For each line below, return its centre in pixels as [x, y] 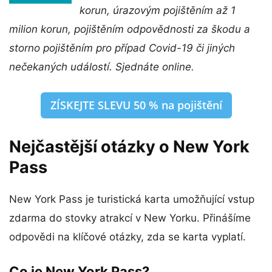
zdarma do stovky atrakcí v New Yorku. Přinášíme [130, 218]
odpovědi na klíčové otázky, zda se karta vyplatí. [127, 237]
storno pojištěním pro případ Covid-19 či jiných [122, 48]
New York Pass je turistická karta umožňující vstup [132, 199]
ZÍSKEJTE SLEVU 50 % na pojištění [136, 105]
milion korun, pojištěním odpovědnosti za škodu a [130, 29]
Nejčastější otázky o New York [129, 147]
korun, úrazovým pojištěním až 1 [158, 11]
